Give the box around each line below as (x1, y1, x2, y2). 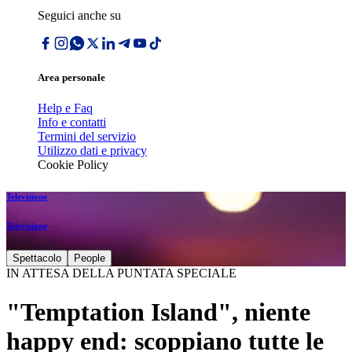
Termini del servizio (38, 130, 136, 144)
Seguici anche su (38, 9, 121, 22)
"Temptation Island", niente (6, 297, 310, 326)
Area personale (38, 71, 105, 84)
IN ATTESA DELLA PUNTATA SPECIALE (6, 266, 236, 280)
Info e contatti (38, 115, 106, 130)
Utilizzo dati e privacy (38, 144, 147, 158)
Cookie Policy (38, 158, 108, 172)
